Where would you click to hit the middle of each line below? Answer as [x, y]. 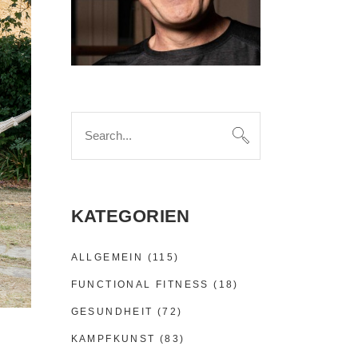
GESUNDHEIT [112, 311]
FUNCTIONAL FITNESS [140, 284]
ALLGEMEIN [107, 257]
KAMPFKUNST [113, 338]
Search [89, 120]
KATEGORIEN [130, 216]
